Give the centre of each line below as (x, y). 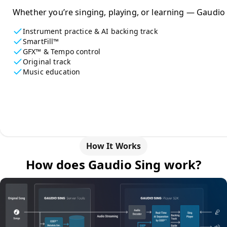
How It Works (113, 146)
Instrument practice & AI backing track (90, 31)
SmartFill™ (41, 41)
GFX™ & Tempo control (62, 51)
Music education (52, 72)
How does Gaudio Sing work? (113, 164)
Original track (47, 62)
